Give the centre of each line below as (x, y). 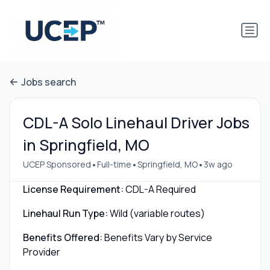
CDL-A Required (160, 189)
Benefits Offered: (62, 237)
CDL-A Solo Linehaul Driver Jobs (136, 122)
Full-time (114, 165)
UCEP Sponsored (57, 165)
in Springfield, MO (86, 145)
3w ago (218, 165)
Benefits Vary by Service (158, 237)
